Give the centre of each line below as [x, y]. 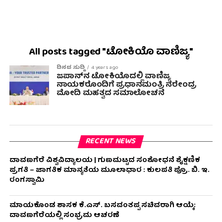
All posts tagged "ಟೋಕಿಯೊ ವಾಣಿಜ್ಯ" [111, 53]
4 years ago [105, 68]
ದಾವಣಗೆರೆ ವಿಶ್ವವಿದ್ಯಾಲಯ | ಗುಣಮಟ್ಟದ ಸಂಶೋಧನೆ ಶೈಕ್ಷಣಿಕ [105, 161]
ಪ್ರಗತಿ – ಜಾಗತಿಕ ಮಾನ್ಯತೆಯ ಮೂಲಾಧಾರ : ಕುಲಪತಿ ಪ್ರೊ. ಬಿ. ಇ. [109, 170]
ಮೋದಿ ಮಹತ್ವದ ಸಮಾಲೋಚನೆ [110, 94]
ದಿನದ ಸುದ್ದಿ [70, 68]
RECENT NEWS [111, 142]
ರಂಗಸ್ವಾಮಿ [27, 180]
